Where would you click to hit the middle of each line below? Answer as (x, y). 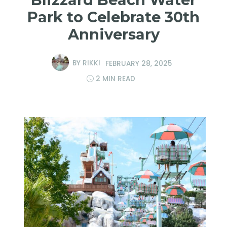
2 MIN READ (116, 79)
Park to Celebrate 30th (113, 17)
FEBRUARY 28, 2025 (139, 63)
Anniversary (113, 34)
